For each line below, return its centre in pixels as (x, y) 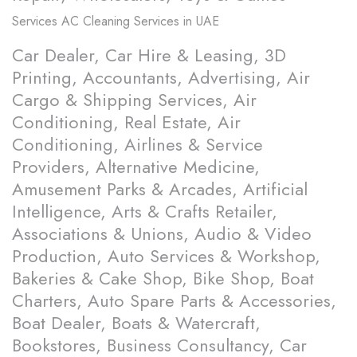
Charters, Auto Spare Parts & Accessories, (174, 301)
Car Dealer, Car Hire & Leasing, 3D (149, 55)
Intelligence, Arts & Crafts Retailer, (145, 212)
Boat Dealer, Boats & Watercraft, (136, 323)
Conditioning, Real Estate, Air (126, 122)
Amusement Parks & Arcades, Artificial (160, 189)
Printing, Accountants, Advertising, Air (161, 78)
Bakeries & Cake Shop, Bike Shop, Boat (163, 279)
